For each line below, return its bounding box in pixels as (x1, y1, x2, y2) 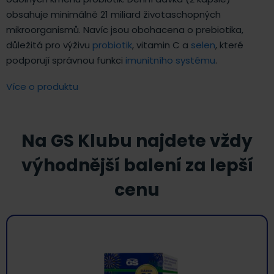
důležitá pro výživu (6, 39, 92, 52)
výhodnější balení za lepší (21, 154, 253, 178)
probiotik (92, 39, 132, 52)
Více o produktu (6, 80, 78, 94)
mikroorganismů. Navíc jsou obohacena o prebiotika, (6, 23, 243, 37)
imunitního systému (125, 54, 215, 67)
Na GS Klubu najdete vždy (21, 129, 253, 154)
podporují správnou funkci (6, 54, 125, 67)
